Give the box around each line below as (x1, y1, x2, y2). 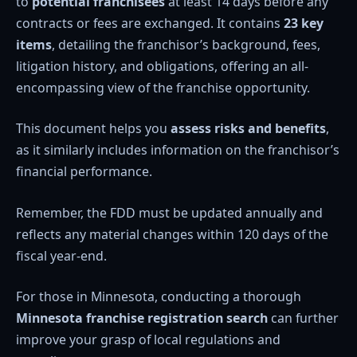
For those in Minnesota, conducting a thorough (16, 288, 301, 306)
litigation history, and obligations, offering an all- (16, 57, 308, 75)
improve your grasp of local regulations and (16, 331, 280, 349)
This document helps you (16, 120, 171, 138)
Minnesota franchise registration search (16, 309, 268, 328)
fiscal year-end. (16, 246, 107, 265)
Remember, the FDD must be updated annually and (16, 203, 323, 222)
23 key (284, 14, 324, 32)
